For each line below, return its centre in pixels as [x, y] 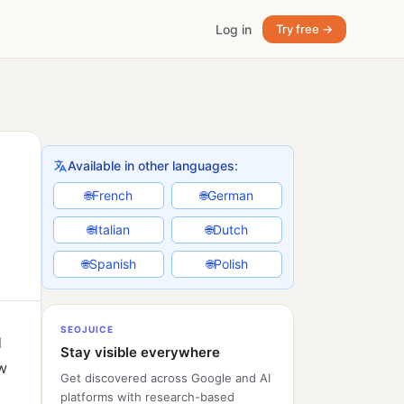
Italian [112, 230]
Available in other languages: [153, 165]
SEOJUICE [87, 329]
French [112, 195]
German [230, 195]
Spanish [112, 264]
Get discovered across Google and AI [165, 378]
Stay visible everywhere [140, 352]
